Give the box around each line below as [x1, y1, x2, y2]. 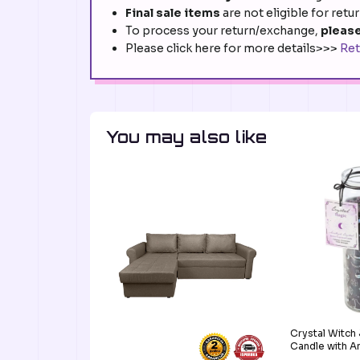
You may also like [106, 127, 268, 148]
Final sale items [125, 6, 220, 21]
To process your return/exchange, [125, 23, 321, 39]
